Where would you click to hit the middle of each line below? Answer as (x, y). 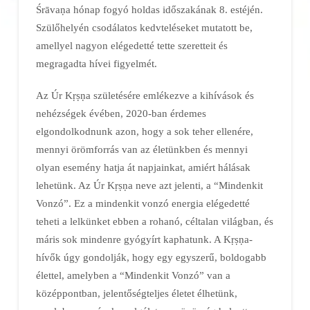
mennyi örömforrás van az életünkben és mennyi (142, 149)
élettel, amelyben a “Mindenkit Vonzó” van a (133, 275)
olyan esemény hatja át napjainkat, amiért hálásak (143, 167)
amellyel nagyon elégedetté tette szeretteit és (131, 45)
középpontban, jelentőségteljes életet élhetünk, (136, 293)
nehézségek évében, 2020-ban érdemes (121, 113)
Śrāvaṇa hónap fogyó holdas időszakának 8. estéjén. (149, 9)
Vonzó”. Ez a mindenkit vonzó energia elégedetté (143, 203)
